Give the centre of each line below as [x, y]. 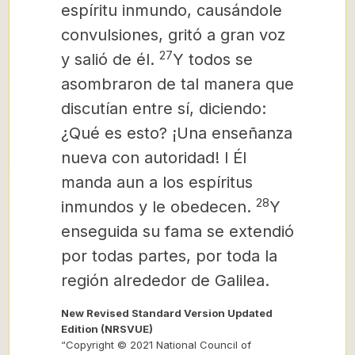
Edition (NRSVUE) [107, 329]
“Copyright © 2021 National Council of [156, 345]
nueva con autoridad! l [145, 158]
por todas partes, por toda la [169, 256]
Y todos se [213, 59]
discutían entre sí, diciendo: [164, 109]
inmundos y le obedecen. [156, 207]
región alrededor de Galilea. [165, 281]
